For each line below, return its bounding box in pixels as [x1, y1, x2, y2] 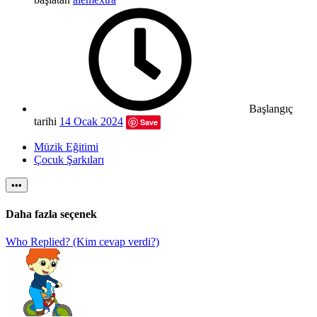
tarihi [34, 115, 57, 128]
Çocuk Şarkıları [34, 154, 104, 166]
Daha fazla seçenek [6, 207, 97, 220]
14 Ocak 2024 [59, 115, 123, 128]
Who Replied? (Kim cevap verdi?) [6, 235, 159, 248]
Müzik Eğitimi [34, 141, 98, 154]
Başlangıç [249, 103, 293, 115]
